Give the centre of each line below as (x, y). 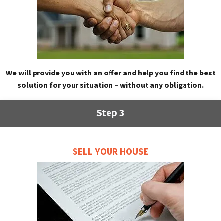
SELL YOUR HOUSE (110, 152)
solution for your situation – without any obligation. (110, 86)
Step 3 (110, 113)
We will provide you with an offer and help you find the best (110, 73)
